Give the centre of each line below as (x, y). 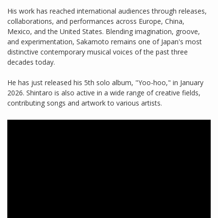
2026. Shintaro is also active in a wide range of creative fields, (104, 93)
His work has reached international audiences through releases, (107, 11)
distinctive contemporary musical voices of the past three (98, 52)
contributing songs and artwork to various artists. (85, 103)
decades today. (31, 62)
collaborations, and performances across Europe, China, (96, 21)
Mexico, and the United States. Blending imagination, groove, (104, 32)
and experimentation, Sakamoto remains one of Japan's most (105, 42)
